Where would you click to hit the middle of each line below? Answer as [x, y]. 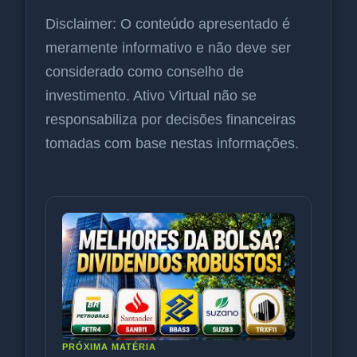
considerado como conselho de [145, 72]
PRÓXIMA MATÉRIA [109, 347]
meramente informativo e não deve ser [168, 48]
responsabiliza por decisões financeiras [171, 120]
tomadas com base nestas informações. [172, 143]
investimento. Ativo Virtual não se [151, 96]
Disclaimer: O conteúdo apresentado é [168, 24]
